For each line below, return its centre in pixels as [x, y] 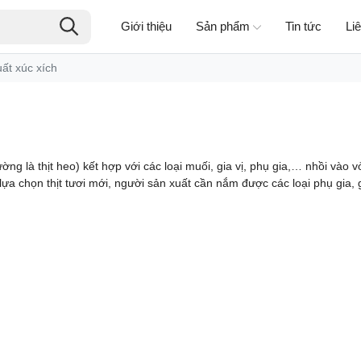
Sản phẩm [222, 26]
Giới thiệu [146, 26]
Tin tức [303, 26]
